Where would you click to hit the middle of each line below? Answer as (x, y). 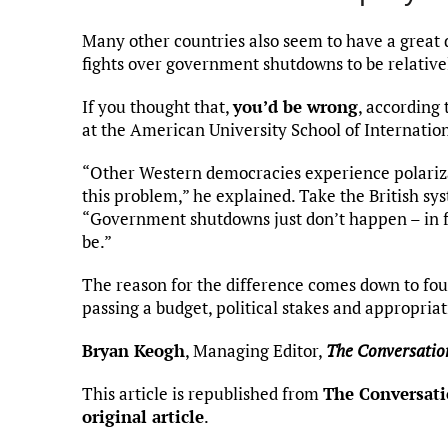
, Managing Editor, (255, 350)
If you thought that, (157, 106)
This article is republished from (202, 393)
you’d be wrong (295, 106)
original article (143, 416)
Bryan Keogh (133, 350)
